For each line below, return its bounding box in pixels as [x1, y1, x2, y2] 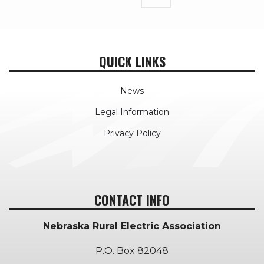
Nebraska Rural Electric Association [43, 220, 221, 232]
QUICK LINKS [98, 52, 166, 71]
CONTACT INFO [94, 190, 170, 210]
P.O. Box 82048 [95, 245, 169, 257]
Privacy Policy [103, 128, 161, 139]
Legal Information [95, 107, 169, 118]
